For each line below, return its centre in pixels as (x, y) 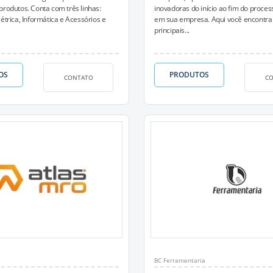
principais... (172, 30)
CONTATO (78, 77)
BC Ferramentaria (180, 260)
